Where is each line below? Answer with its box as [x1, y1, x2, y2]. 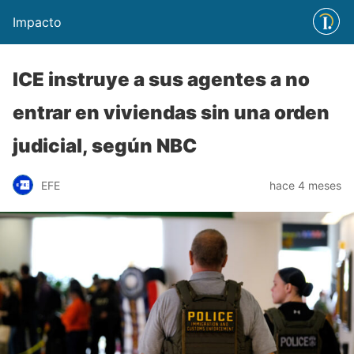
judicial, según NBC [13, 134, 197, 157]
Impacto [13, 14, 62, 30]
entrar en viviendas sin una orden [13, 101, 330, 124]
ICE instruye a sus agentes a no [13, 68, 310, 91]
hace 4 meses [269, 178, 341, 192]
